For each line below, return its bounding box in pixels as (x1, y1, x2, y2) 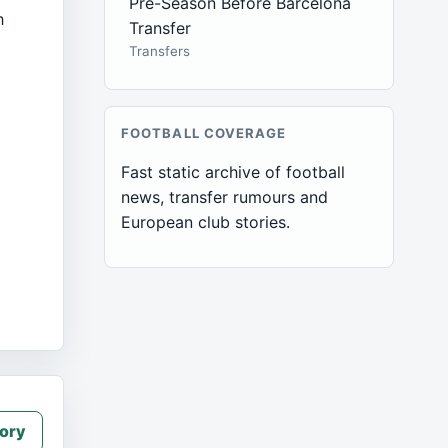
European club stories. (121, 212, 291, 232)
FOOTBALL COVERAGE (121, 125, 287, 141)
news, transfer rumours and (121, 187, 329, 207)
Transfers (129, 43, 191, 59)
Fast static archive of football (121, 162, 346, 182)
